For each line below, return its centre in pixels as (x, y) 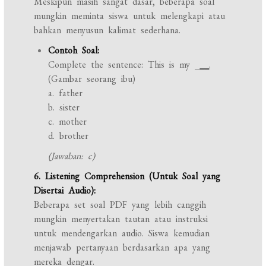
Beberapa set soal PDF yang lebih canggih (120, 205)
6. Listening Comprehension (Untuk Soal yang (127, 176)
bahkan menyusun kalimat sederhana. (107, 30)
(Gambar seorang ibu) (92, 79)
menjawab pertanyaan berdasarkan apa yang (122, 247)
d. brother (69, 136)
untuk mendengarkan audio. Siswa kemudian (122, 233)
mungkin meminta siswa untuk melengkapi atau (130, 16)
